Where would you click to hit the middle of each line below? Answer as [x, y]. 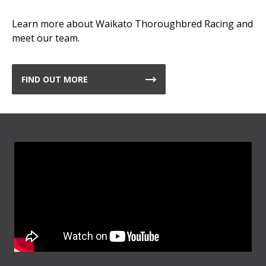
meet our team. [46, 38]
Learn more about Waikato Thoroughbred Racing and [132, 24]
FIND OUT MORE [55, 79]
